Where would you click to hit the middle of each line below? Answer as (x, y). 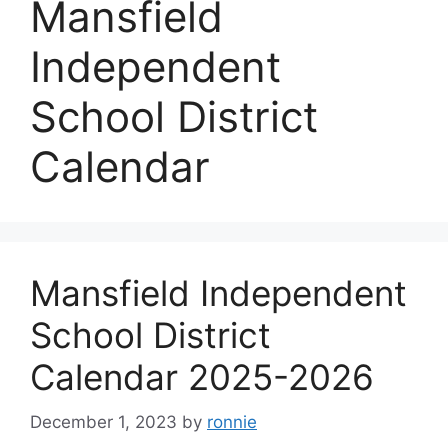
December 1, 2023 (103, 421)
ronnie (232, 421)
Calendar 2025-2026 (202, 377)
